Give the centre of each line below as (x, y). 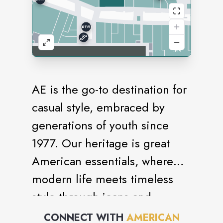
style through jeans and (92, 197)
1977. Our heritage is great (101, 143)
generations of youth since (100, 125)
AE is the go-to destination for (109, 89)
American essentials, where (103, 161)
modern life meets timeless (103, 179)
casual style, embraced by (98, 107)
